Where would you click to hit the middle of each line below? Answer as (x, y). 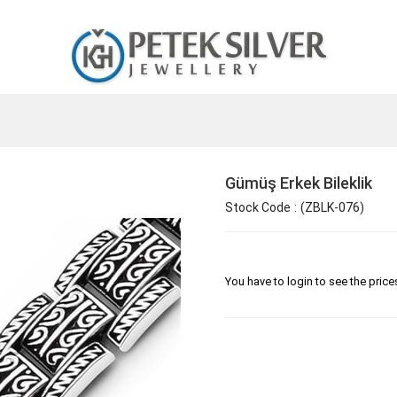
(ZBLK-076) (332, 207)
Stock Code (258, 207)
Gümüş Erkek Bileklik (299, 183)
